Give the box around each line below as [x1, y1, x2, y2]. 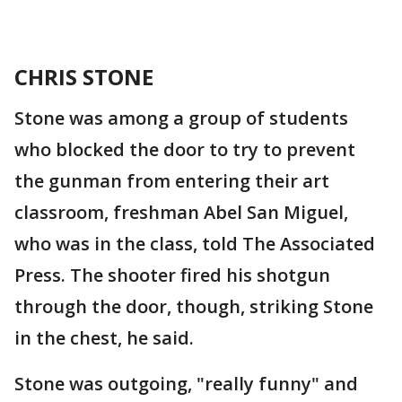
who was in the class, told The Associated [14, 232, 375, 256]
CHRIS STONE [14, 62, 153, 92]
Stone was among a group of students [14, 106, 348, 130]
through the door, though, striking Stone [14, 294, 373, 319]
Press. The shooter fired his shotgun [14, 263, 330, 287]
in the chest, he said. [14, 326, 194, 350]
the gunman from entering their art [14, 169, 329, 193]
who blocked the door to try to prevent [14, 137, 355, 162]
